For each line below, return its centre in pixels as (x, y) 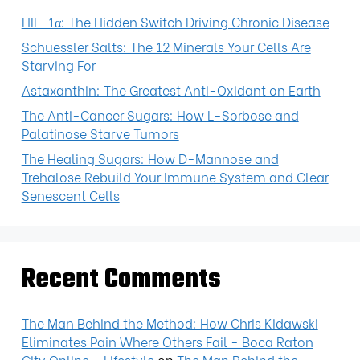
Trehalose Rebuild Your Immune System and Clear (175, 177)
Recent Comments (121, 280)
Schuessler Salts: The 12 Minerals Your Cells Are (166, 47)
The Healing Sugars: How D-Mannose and (150, 158)
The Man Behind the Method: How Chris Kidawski (170, 322)
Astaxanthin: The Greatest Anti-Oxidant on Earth (171, 90)
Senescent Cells (70, 195)
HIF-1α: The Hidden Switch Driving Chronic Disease (175, 22)
